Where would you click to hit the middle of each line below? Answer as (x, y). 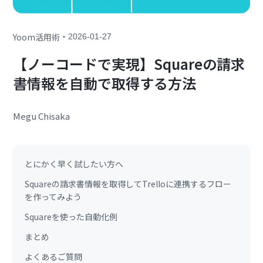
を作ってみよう (53, 197)
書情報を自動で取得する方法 (105, 83)
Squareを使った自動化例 (71, 217)
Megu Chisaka (42, 116)
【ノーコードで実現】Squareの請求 (129, 64)
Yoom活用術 (37, 37)
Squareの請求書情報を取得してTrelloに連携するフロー (128, 184)
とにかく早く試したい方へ (74, 164)
